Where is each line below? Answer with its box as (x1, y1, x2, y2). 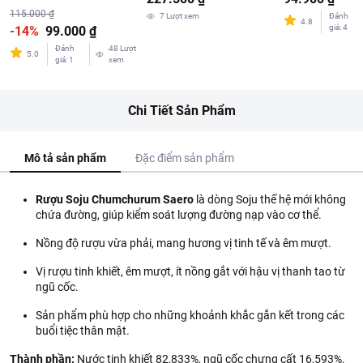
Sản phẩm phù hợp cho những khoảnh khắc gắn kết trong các (36, 309, 344, 322)
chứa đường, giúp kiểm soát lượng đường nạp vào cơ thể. (36, 208, 322, 221)
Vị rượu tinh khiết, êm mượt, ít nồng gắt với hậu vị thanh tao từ (36, 265, 345, 278)
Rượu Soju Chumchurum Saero (36, 193, 194, 206)
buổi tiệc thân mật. (36, 324, 130, 337)
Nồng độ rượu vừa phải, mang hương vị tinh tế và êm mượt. (36, 237, 331, 250)
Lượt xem (166, 11, 199, 20)
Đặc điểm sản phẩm (135, 152, 234, 164)
